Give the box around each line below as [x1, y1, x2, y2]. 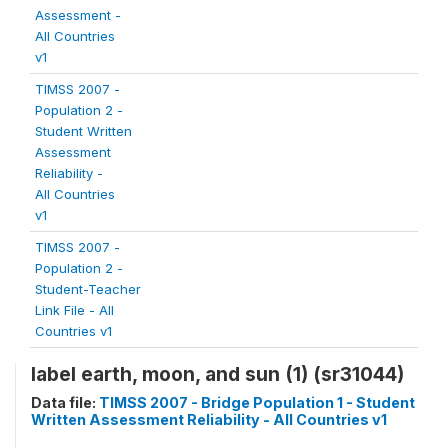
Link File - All [35, 302, 114, 318]
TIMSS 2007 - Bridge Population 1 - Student [99, 394, 415, 411]
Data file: [31, 394, 99, 411]
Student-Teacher [35, 281, 141, 297]
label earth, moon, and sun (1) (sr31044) [31, 362, 404, 386]
